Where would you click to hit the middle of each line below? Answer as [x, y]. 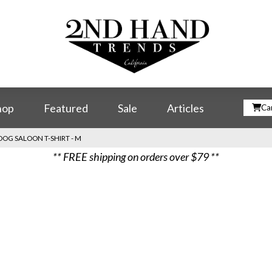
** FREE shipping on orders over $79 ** [136, 157]
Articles [186, 108]
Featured [66, 108]
